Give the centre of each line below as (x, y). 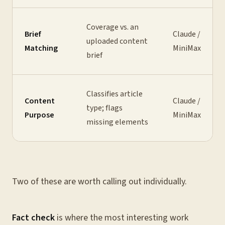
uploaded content (117, 41)
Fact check (33, 218)
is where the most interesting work (122, 218)
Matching (41, 48)
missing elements (117, 122)
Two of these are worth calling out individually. (99, 182)
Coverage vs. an (113, 27)
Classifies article (115, 94)
